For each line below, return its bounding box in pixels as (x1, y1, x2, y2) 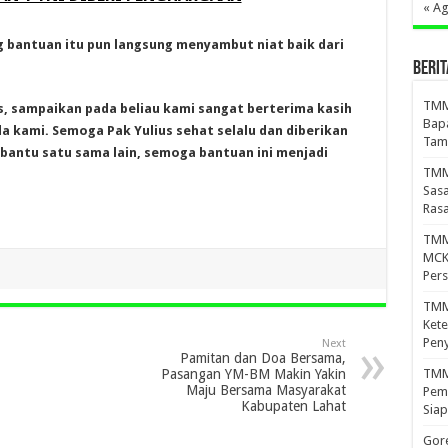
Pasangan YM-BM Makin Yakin (160, 366, 346, 383)
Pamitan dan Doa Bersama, (179, 350, 346, 367)
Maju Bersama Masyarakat (185, 382, 346, 399)
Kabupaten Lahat (240, 398, 346, 415)
